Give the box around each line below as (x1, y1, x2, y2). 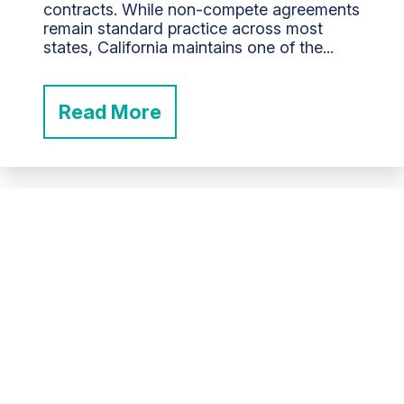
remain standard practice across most (43, 18, 323, 38)
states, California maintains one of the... (43, 37, 334, 57)
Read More (59, 99, 161, 124)
